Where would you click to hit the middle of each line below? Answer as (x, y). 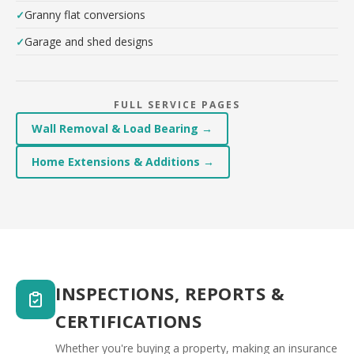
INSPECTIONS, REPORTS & (170, 293)
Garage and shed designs (89, 41)
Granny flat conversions (85, 15)
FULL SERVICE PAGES (177, 105)
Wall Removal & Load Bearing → (122, 128)
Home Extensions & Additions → (123, 162)
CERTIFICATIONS (128, 321)
